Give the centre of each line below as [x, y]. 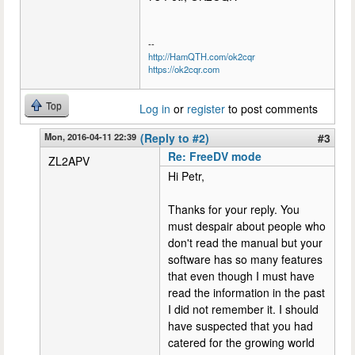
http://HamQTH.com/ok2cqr [202, 56]
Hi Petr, [186, 176]
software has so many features [245, 259]
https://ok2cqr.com [184, 69]
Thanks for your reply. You [234, 209]
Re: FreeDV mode [215, 156]
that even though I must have [241, 275]
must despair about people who [247, 225]
